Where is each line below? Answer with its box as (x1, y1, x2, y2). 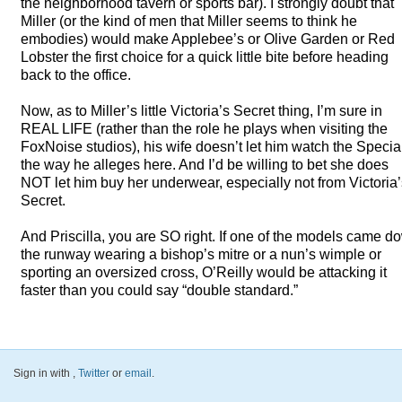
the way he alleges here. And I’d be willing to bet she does (21, 156, 389, 173)
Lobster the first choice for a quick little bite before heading (21, 48, 389, 66)
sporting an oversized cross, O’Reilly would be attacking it (21, 264, 387, 281)
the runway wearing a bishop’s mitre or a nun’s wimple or (21, 246, 381, 263)
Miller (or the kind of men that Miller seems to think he (21, 13, 357, 30)
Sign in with (13, 366, 73, 380)
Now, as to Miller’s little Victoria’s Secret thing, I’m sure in (21, 102, 382, 119)
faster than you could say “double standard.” (21, 282, 298, 299)
